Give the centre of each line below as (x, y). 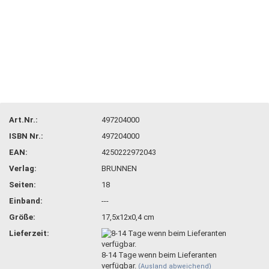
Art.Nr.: (23, 119)
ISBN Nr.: (26, 136)
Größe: (22, 217)
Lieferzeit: (29, 233)
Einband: (26, 201)
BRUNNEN (119, 168)
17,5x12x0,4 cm (128, 217)
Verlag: (23, 168)
